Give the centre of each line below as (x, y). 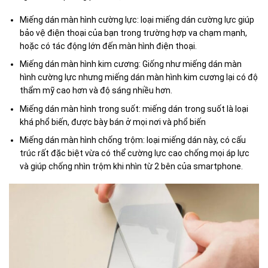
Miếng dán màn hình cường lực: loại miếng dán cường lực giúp (137, 19)
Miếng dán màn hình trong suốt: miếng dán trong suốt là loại (134, 109)
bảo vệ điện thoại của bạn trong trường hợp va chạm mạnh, (134, 33)
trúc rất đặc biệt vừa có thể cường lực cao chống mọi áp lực (135, 153)
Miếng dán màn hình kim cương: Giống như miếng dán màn (131, 64)
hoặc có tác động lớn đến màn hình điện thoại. (109, 46)
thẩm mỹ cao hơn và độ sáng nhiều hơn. (96, 91)
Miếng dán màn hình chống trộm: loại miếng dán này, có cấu (133, 140)
